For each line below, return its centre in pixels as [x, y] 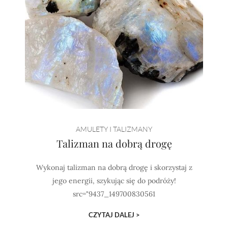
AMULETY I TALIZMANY [114, 129]
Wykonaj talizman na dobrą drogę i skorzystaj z [114, 167]
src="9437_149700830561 [114, 194]
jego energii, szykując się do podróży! [114, 181]
